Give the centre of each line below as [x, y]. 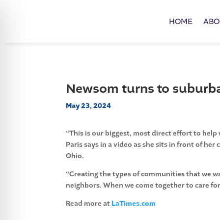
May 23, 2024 [89, 106]
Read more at [89, 204]
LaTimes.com [134, 204]
